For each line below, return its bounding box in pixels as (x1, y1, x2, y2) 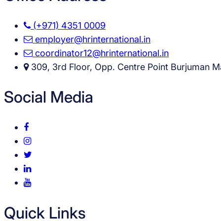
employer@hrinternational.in (33, 34, 150, 44)
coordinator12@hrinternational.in (33, 47, 169, 58)
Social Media (4, 87, 93, 107)
